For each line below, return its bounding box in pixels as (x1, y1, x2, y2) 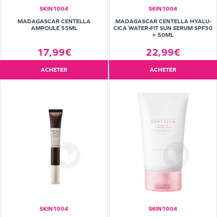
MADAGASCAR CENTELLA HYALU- (115, 18, 211, 25)
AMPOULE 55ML (31, 25, 77, 32)
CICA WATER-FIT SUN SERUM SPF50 (113, 25, 213, 32)
